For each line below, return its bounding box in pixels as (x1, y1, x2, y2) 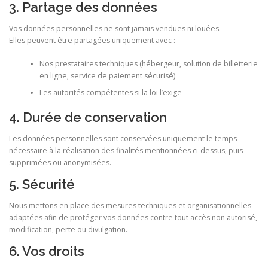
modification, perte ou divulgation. (9, 224, 127, 235)
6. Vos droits (9, 243, 84, 260)
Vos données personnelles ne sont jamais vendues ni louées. (9, 23, 221, 34)
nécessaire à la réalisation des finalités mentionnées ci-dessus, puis (9, 145, 243, 156)
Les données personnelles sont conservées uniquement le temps (9, 133, 237, 144)
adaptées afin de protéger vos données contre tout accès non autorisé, (9, 212, 257, 223)
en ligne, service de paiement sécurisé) (39, 70, 175, 81)
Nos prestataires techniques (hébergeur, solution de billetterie (39, 58, 258, 69)
